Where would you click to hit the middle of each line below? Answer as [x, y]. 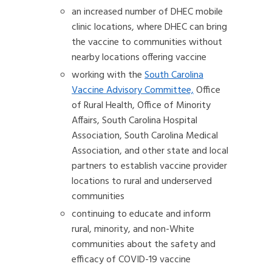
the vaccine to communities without [147, 42]
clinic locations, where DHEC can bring [149, 27]
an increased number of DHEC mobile [147, 12]
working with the [108, 75]
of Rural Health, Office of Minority [141, 106]
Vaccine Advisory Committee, [133, 90]
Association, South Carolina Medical [145, 136]
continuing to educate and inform [141, 214]
